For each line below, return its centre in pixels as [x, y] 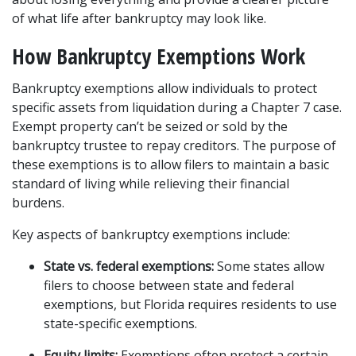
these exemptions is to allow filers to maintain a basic [170, 164]
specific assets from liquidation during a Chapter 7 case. [177, 107]
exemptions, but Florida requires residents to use [190, 304]
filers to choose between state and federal [169, 285]
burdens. [38, 203]
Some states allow [269, 266]
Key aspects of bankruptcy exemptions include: [151, 234]
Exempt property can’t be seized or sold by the [150, 126]
